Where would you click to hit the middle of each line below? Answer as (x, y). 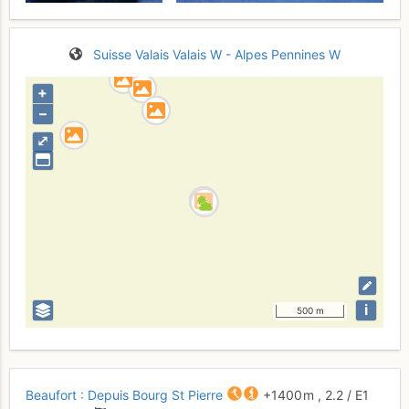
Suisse (112, 54)
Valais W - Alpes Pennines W (256, 54)
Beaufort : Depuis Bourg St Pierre (124, 394)
